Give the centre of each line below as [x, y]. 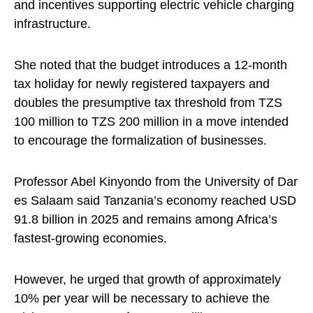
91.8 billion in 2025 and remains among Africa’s [146, 220]
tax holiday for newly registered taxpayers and [142, 84]
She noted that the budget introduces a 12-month [151, 65]
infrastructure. [52, 24]
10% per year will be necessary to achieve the [142, 299]
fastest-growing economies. [90, 239]
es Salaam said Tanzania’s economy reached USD [155, 201]
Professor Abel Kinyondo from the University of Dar [156, 182]
